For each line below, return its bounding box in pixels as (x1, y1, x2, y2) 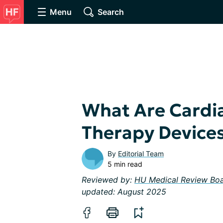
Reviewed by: (82, 175, 134, 185)
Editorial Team (118, 149, 164, 158)
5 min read (108, 160, 142, 168)
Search (98, 7, 124, 17)
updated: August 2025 (82, 187, 166, 197)
